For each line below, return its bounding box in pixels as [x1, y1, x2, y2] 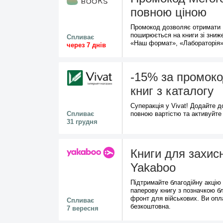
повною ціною [130, 5, 207, 19]
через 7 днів [67, 41, 106, 49]
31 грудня [67, 118, 98, 125]
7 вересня [67, 205, 99, 212]
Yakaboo [130, 161, 176, 174]
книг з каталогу [130, 84, 214, 98]
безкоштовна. [130, 203, 171, 210]
